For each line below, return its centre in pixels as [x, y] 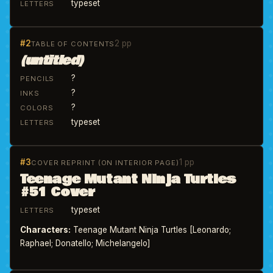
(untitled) [52, 61]
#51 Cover [58, 192]
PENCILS [37, 79]
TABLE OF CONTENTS [73, 44]
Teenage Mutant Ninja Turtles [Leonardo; [151, 230]
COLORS [37, 108]
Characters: [45, 230]
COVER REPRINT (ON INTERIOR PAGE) [105, 163]
